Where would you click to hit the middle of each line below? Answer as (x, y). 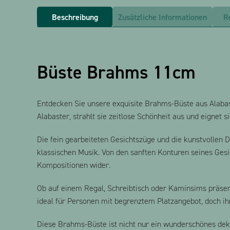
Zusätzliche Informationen (162, 17)
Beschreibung (75, 17)
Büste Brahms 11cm (116, 72)
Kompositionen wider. (74, 165)
